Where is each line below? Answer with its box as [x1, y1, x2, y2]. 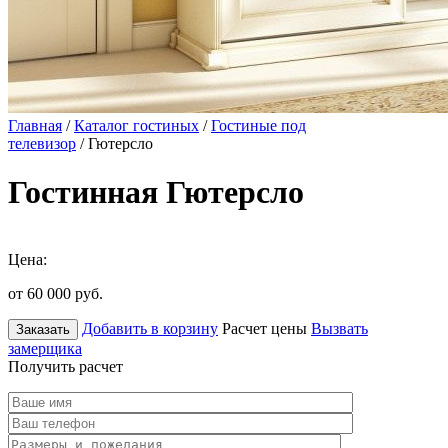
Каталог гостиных [74, 117, 199, 134]
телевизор [8, 135, 76, 152]
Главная [8, 117, 62, 134]
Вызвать [311, 319, 368, 337]
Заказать [16, 321, 70, 337]
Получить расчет [8, 357, 123, 375]
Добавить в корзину [82, 319, 218, 337]
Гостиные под [211, 117, 306, 134]
